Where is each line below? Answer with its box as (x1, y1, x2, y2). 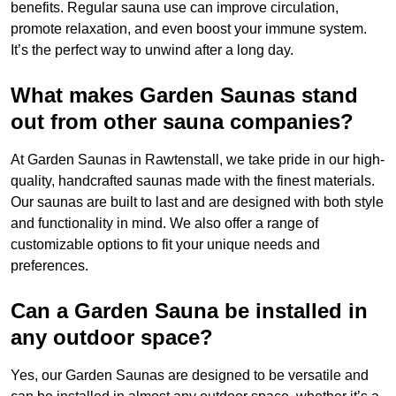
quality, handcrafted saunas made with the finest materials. (11, 173, 375, 189)
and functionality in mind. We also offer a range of (11, 216, 318, 232)
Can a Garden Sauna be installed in (11, 299, 368, 324)
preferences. (11, 258, 88, 274)
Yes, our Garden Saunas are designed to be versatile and (11, 368, 369, 384)
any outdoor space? (11, 325, 213, 350)
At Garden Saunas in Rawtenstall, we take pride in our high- (11, 152, 385, 168)
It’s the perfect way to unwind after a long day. (11, 42, 293, 58)
